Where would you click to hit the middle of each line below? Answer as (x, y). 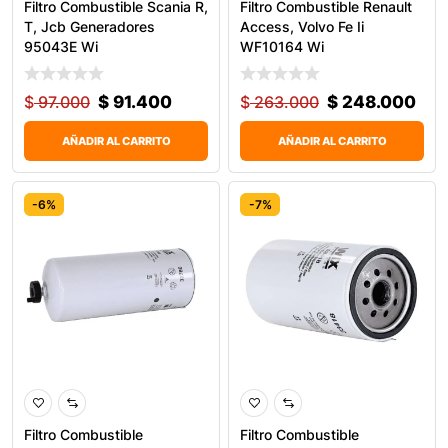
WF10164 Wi (282, 46)
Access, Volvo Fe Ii (302, 26)
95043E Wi (61, 46)
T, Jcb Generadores (89, 26)
